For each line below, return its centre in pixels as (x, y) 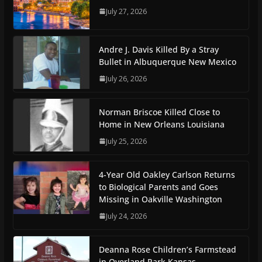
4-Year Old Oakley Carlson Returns (167, 174)
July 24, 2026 (126, 216)
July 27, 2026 (126, 11)
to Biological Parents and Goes (158, 187)
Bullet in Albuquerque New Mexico (167, 61)
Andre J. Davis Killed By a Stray (158, 49)
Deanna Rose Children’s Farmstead (167, 249)
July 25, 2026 (126, 141)
